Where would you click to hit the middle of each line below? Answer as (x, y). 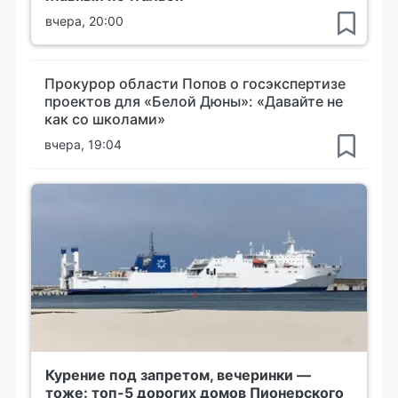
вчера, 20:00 (84, 20)
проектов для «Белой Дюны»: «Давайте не (194, 101)
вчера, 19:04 (83, 144)
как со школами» (105, 119)
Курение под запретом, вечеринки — (178, 374)
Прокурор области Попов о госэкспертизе (195, 83)
